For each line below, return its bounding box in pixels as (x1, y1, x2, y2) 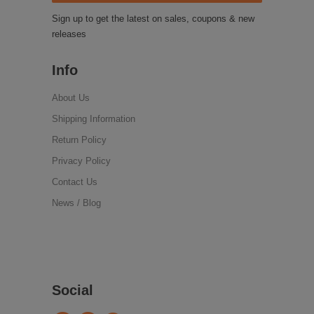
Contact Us (52, 176, 97, 187)
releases (52, 28, 86, 39)
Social (52, 282, 93, 299)
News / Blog (52, 197, 101, 208)
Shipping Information (52, 113, 135, 124)
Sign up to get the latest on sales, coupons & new (52, 13, 254, 24)
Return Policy (52, 134, 107, 145)
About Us (52, 92, 90, 103)
